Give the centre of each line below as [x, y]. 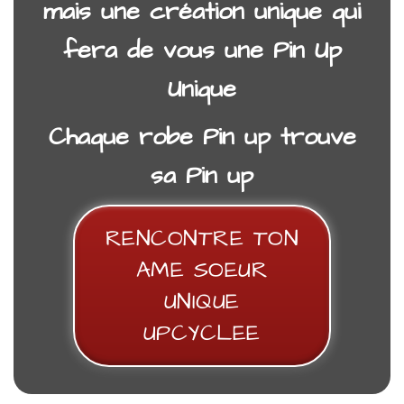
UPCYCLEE [202, 334]
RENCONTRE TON [202, 239]
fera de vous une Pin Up [202, 51]
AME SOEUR [202, 271]
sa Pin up [202, 176]
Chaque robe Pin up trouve [202, 138]
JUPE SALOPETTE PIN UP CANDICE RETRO [202, 168]
